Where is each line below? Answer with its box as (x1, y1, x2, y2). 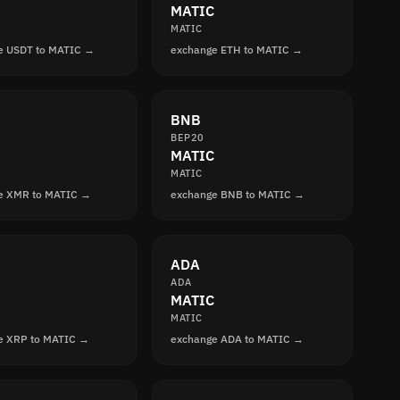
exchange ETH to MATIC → (171, 43, 304, 56)
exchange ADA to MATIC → (171, 332, 304, 346)
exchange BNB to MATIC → (171, 187, 305, 201)
